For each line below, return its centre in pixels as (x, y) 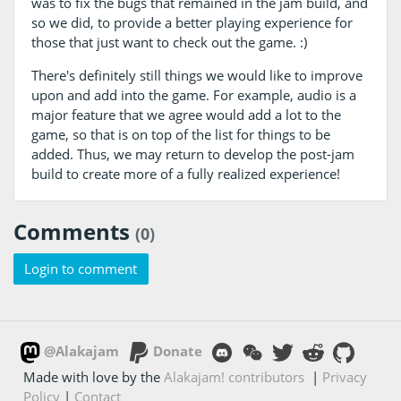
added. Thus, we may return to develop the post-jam (192, 154)
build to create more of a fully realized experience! (185, 173)
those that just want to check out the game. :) (169, 42)
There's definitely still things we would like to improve (196, 75)
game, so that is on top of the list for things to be (180, 134)
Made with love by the (94, 376)
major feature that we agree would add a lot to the (186, 114)
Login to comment (81, 269)
